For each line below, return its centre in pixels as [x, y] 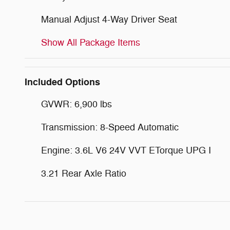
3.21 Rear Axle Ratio [84, 173]
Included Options [62, 82]
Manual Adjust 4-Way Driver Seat [109, 19]
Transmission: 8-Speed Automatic [110, 127]
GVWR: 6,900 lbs [76, 104]
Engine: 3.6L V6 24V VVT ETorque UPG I [126, 150]
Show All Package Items [91, 42]
